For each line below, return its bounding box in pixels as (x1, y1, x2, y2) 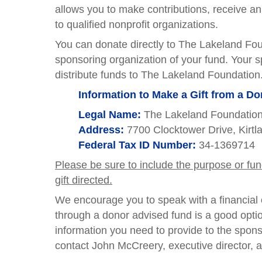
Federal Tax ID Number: (78, 139, 196, 151)
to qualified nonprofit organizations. (55, 19, 219, 30)
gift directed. (55, 174, 113, 186)
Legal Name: (78, 109, 142, 120)
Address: (78, 124, 125, 136)
